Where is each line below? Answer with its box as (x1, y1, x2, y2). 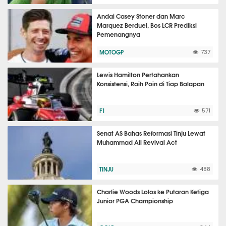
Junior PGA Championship (97, 196, 174, 205)
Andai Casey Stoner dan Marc (97, 11, 186, 21)
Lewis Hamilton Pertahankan (97, 70, 180, 79)
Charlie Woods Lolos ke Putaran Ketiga (97, 187, 209, 196)
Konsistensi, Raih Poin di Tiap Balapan (97, 79, 205, 88)
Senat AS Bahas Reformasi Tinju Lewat (97, 128, 206, 138)
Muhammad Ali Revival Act (97, 137, 178, 147)
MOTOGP (99, 47, 124, 56)
